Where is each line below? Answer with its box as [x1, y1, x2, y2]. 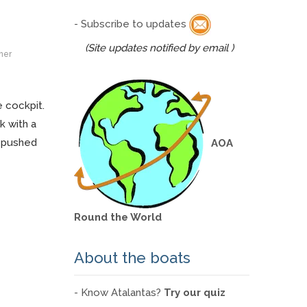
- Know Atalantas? [74, 286, 164, 299]
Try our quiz [164, 286, 225, 299]
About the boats [74, 249, 191, 267]
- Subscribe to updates [74, 17, 189, 30]
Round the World [74, 211, 162, 223]
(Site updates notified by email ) [85, 42, 234, 54]
